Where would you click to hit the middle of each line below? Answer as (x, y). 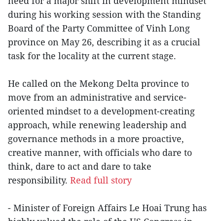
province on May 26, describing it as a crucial (104, 42)
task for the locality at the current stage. (92, 56)
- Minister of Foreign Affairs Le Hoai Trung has (107, 208)
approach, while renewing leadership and (97, 125)
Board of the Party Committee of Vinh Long (99, 28)
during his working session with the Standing (104, 15)
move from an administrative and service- (97, 97)
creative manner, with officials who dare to (100, 153)
